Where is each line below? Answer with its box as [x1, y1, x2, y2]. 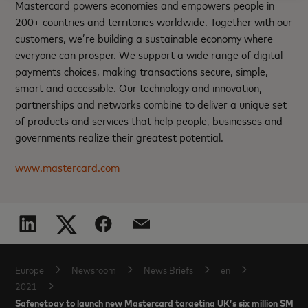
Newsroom [71, 263, 117, 276]
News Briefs [144, 263, 194, 276]
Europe [15, 263, 45, 276]
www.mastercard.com [15, 159, 120, 175]
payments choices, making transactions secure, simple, [15, 63, 269, 79]
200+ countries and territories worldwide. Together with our [15, 14, 293, 30]
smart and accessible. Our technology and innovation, [15, 80, 263, 96]
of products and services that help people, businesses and [15, 113, 283, 129]
